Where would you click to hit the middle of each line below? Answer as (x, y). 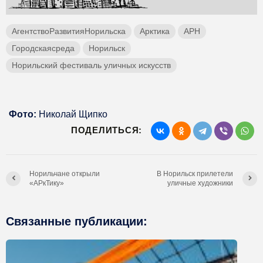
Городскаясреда (43, 48)
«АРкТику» (47, 183)
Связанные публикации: (77, 222)
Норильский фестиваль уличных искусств (91, 65)
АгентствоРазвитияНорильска (69, 31)
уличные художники (200, 183)
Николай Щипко (72, 114)
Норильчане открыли (65, 174)
